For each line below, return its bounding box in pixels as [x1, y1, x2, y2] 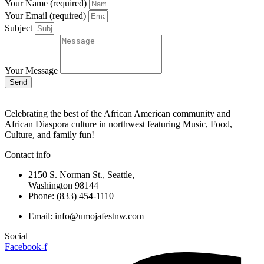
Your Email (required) [5, 11, 88, 21]
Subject [5, 23, 35, 34]
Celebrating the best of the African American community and [5, 108, 230, 119]
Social [5, 231, 28, 242]
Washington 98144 [28, 180, 98, 191]
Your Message [5, 65, 60, 76]
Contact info [5, 150, 51, 160]
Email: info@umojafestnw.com [28, 211, 144, 222]
